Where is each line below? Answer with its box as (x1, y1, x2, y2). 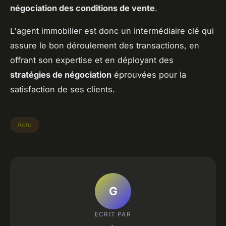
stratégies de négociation (10, 69, 111, 80)
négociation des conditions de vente (10, 3, 155, 13)
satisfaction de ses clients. (10, 84, 115, 94)
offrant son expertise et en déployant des (10, 54, 174, 65)
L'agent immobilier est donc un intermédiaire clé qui (10, 25, 214, 36)
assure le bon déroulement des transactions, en (10, 40, 199, 50)
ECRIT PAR (95, 210, 131, 218)
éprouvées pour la (111, 69, 186, 80)
